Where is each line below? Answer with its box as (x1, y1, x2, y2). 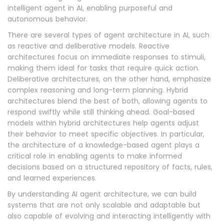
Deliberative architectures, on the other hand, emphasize (7, 74, 211, 84)
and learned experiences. (7, 173, 96, 183)
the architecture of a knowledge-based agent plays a (7, 140, 199, 150)
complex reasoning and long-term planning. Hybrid (7, 85, 188, 95)
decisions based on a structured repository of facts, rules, (7, 162, 212, 172)
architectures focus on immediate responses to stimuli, (7, 52, 205, 62)
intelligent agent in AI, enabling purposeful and (7, 3, 172, 13)
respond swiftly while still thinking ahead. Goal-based (7, 107, 194, 117)
